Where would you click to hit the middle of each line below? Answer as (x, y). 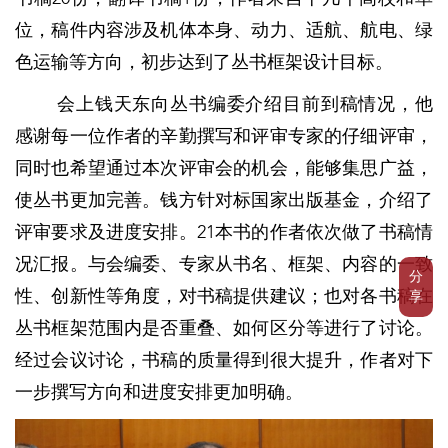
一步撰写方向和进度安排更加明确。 (159, 392)
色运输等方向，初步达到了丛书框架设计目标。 (204, 62)
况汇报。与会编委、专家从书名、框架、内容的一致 (224, 264)
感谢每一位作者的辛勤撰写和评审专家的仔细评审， (224, 136)
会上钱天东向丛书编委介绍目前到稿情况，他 (245, 104)
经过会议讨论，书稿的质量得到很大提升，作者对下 (224, 360)
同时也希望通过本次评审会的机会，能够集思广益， (224, 168)
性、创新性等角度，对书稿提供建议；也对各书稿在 (224, 296)
